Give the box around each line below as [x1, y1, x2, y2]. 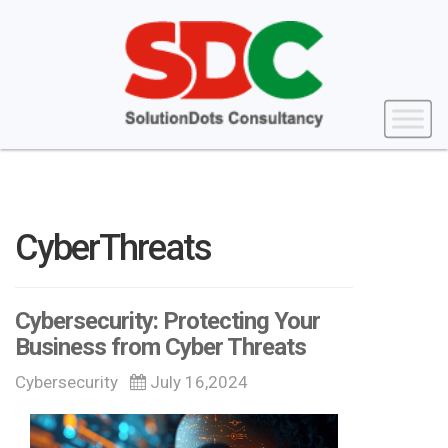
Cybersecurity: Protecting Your [15, 307, 320, 336]
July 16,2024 [146, 372, 248, 393]
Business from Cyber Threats [15, 333, 306, 362]
